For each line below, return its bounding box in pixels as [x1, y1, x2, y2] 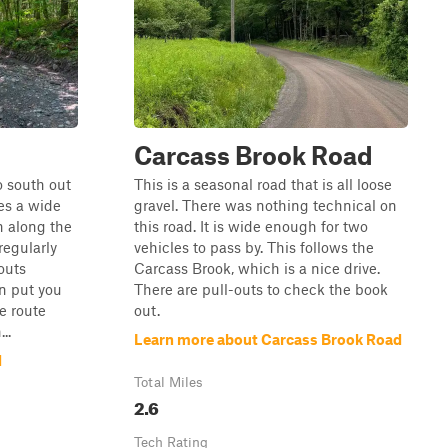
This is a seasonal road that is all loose [134, 175, 392, 193]
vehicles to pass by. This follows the [134, 238, 374, 256]
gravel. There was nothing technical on [134, 196, 397, 214]
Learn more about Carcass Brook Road [134, 330, 402, 348]
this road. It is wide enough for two [134, 217, 368, 235]
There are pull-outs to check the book [134, 280, 388, 298]
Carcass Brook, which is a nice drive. [134, 259, 380, 277]
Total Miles [134, 374, 203, 390]
